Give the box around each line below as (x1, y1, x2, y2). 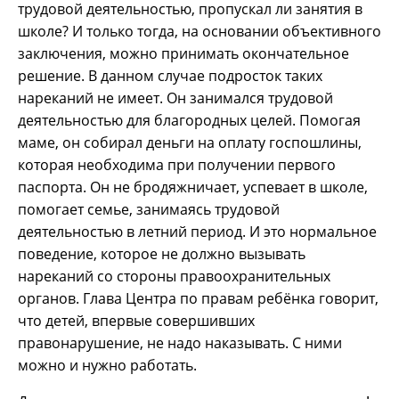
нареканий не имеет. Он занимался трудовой (18, 87, 333, 108)
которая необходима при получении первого (18, 154, 336, 175)
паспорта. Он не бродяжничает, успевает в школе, (18, 176, 368, 197)
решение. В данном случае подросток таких (18, 65, 322, 85)
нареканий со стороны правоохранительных (18, 265, 330, 286)
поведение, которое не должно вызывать (18, 243, 305, 264)
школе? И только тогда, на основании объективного (18, 20, 381, 41)
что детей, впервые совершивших (18, 310, 255, 330)
